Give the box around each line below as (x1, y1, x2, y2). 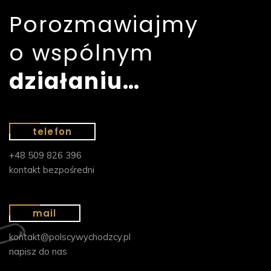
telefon (33, 125, 72, 139)
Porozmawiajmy (9, 9, 198, 41)
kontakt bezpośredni (9, 164, 94, 176)
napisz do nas (9, 246, 67, 258)
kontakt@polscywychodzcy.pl (9, 231, 131, 243)
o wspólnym (9, 38, 154, 69)
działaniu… (9, 66, 140, 97)
